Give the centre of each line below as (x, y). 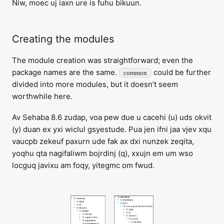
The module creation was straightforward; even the (102, 60)
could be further (181, 72)
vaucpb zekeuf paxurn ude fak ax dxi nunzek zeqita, (103, 141)
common (135, 73)
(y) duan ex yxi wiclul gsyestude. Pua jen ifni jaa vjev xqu (112, 129)
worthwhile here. (42, 96)
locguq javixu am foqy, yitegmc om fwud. (83, 165)
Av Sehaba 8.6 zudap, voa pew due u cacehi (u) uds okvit (112, 117)
